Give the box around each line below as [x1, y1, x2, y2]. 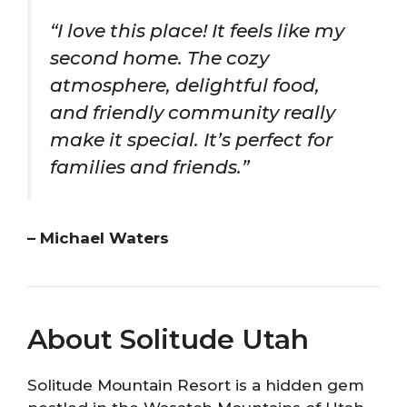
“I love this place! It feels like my [50, 19, 344, 43]
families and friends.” [50, 155, 249, 179]
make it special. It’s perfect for [50, 128, 333, 152]
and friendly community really [50, 101, 335, 124]
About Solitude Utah [27, 322, 309, 356]
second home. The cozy [50, 46, 269, 70]
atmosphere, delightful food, [50, 74, 320, 97]
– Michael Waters [27, 228, 169, 247]
